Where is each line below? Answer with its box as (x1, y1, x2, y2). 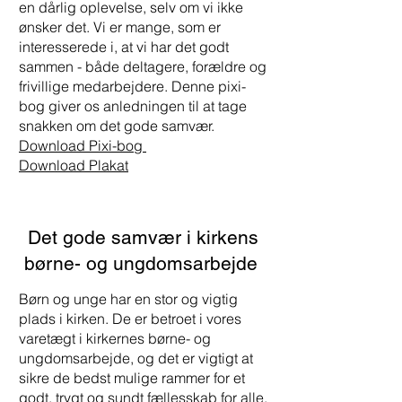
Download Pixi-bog (19, 136, 146, 154)
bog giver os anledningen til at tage (19, 97, 247, 115)
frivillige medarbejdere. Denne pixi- (19, 77, 246, 95)
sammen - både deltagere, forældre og (19, 57, 267, 75)
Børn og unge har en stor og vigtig (19, 290, 238, 308)
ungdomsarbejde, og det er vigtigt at (19, 349, 253, 367)
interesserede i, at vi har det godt (19, 38, 229, 56)
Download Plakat (19, 156, 128, 174)
